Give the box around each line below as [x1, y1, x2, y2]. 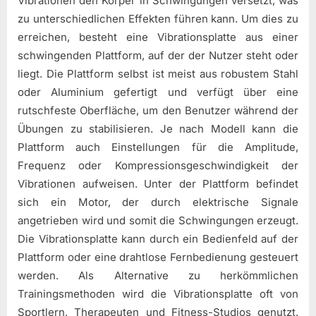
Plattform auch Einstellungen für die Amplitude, [18, 140, 298, 154]
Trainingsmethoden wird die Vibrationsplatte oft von [18, 286, 298, 300]
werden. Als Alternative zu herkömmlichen [18, 268, 298, 282]
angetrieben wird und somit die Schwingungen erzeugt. [18, 213, 298, 227]
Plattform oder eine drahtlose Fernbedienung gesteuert [18, 250, 298, 264]
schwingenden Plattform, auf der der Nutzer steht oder [18, 48, 298, 62]
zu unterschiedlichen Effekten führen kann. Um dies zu [18, 11, 298, 25]
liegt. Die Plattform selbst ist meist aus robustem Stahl [18, 66, 298, 80]
